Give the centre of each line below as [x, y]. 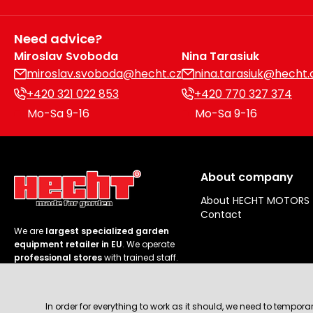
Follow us [41, 284]
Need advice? [58, 39]
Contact [221, 215]
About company [247, 177]
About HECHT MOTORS [255, 201]
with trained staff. [140, 258]
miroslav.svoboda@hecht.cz [104, 74]
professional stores [58, 258]
